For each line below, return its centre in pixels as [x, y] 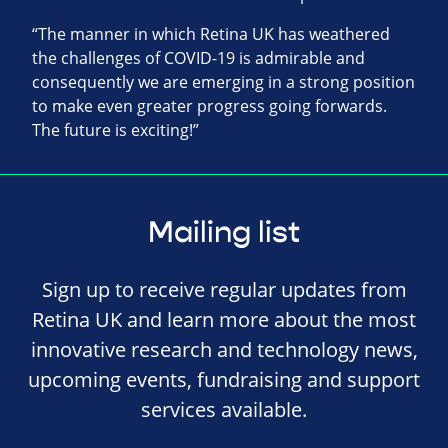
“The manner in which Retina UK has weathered [211, 34]
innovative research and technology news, [224, 350]
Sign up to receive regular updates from [224, 290]
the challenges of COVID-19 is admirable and [198, 58]
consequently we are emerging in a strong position [223, 82]
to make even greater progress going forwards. [209, 106]
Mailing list [224, 233]
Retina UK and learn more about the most [224, 320]
